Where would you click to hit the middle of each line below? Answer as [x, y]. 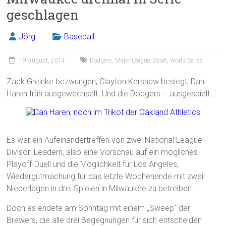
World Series [187, 61]
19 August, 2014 [42, 61]
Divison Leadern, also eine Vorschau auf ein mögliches [102, 152]
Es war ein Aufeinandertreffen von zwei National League [105, 140]
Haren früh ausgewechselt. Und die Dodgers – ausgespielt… [111, 94]
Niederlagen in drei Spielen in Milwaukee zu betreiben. [100, 189]
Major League [133, 61]
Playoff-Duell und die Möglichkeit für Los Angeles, [93, 164]
